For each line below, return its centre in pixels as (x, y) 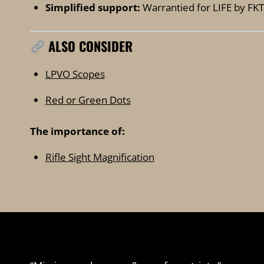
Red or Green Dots (88, 100)
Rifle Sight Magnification (100, 157)
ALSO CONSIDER (89, 46)
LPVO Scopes (75, 74)
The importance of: (77, 131)
